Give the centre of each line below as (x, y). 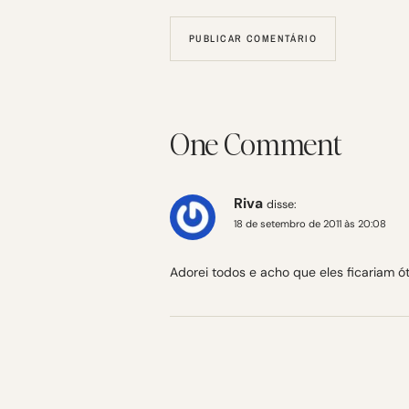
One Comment (256, 143)
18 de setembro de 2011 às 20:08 (310, 224)
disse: (282, 205)
